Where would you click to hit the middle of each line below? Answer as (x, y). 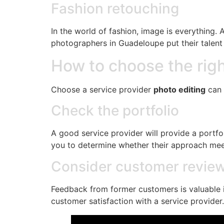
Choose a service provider (102, 89)
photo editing (179, 89)
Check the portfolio (115, 111)
